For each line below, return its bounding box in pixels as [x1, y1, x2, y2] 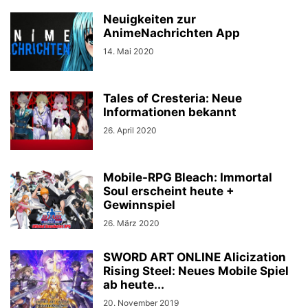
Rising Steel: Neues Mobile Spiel [103, 264, 289, 278]
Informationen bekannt [103, 105, 236, 119]
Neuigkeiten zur [103, 12, 196, 26]
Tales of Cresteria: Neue [103, 91, 242, 105]
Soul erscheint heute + [103, 184, 234, 198]
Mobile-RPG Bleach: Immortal [103, 170, 272, 184]
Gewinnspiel [103, 198, 175, 212]
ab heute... [103, 278, 164, 291]
